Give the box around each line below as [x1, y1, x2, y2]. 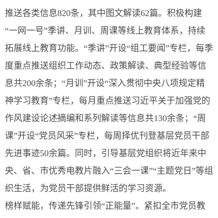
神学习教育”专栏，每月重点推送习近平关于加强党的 [5, 96, 210, 106]
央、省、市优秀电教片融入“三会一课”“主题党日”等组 [5, 166, 213, 176]
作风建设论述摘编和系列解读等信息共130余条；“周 [5, 113, 206, 123]
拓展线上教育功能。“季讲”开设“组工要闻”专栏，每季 [5, 43, 213, 53]
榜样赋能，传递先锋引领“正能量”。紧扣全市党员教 [5, 201, 205, 211]
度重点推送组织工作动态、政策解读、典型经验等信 [5, 61, 206, 71]
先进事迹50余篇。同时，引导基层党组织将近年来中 [5, 148, 206, 158]
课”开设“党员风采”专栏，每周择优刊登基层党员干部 [5, 131, 209, 141]
